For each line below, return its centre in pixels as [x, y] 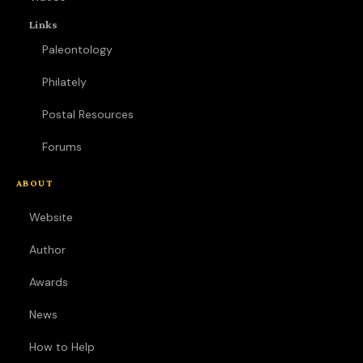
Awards [49, 282]
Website [51, 217]
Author [47, 250]
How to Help [62, 347]
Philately [64, 82]
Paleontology [77, 49]
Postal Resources [88, 114]
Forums [62, 147]
